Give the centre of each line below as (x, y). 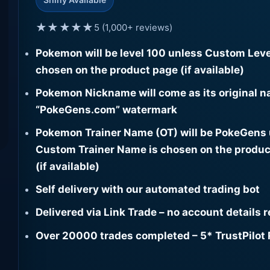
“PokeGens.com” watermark (106, 109)
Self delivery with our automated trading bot (147, 190)
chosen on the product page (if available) (140, 70)
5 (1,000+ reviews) (133, 27)
